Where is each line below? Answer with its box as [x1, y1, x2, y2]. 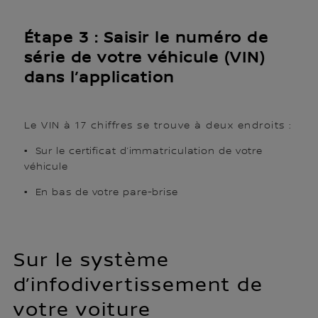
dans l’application [23, 69, 175, 88]
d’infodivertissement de [13, 273, 264, 297]
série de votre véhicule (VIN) [23, 49, 265, 68]
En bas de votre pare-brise [28, 187, 178, 199]
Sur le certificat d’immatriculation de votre [28, 146, 263, 158]
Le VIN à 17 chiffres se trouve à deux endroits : [23, 120, 292, 132]
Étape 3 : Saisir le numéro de [23, 29, 269, 48]
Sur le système [13, 248, 170, 272]
